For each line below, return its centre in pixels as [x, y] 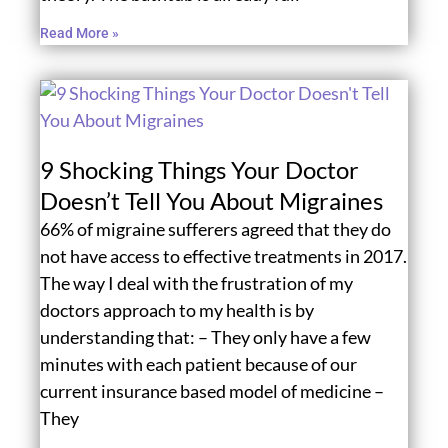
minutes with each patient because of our [198, 363]
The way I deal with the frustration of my [196, 282]
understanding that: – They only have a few [205, 336]
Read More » [79, 32]
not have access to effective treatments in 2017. [223, 255]
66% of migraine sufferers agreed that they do [215, 228]
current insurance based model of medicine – [212, 390]
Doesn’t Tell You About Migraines [211, 200]
